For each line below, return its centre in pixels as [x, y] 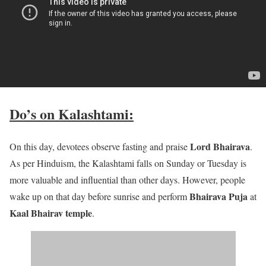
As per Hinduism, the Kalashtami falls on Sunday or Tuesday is [128, 163]
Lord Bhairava [220, 147]
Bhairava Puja [218, 197]
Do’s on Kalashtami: [72, 114]
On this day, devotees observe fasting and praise [100, 147]
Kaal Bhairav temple [51, 213]
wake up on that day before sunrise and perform [99, 197]
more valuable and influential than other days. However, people [127, 180]
